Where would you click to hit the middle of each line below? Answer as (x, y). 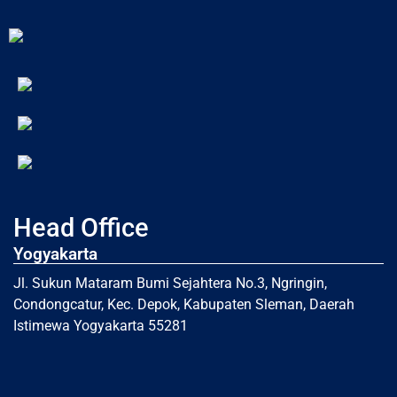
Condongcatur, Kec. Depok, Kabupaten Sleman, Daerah (184, 304)
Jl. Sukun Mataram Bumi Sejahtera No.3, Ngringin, (170, 283)
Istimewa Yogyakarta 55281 (101, 325)
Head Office (81, 227)
